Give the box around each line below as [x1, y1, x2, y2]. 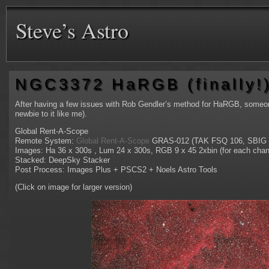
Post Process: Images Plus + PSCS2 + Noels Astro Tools [15, 165, 217, 174]
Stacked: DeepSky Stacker [15, 156, 110, 165]
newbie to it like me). [15, 109, 87, 118]
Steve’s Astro [16, 16, 128, 44]
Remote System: [15, 136, 76, 145]
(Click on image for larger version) [15, 183, 132, 192]
